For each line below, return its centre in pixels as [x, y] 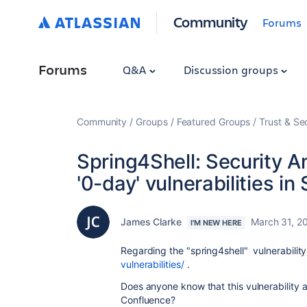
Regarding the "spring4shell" [186, 250]
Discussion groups [232, 70]
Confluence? [149, 300]
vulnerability [272, 286]
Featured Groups [213, 122]
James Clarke [151, 222]
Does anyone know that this [182, 286]
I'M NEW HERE [216, 223]
